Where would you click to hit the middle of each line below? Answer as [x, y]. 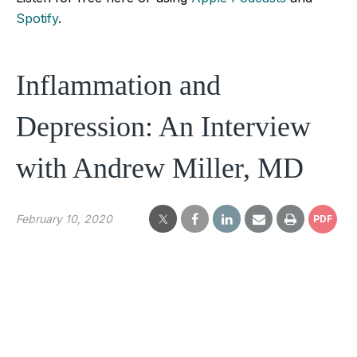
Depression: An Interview [163, 126]
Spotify [37, 18]
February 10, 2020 [64, 219]
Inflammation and [118, 85]
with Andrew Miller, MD [160, 168]
